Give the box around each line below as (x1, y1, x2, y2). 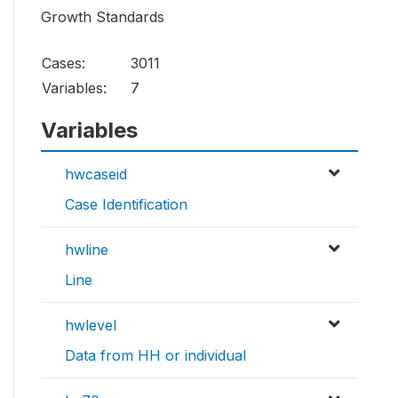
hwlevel (65, 316, 116, 335)
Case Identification (65, 195, 187, 214)
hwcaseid (65, 165, 127, 184)
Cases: (42, 54, 85, 73)
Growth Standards (41, 8, 164, 27)
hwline (65, 241, 108, 259)
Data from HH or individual (65, 346, 246, 365)
